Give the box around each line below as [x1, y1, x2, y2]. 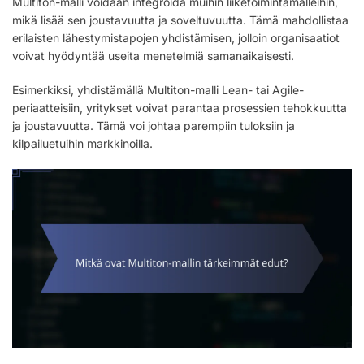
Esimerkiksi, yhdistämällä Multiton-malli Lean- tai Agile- [12, 83, 304, 97]
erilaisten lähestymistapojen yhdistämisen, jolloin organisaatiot [12, 31, 340, 45]
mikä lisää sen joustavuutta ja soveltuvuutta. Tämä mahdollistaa [12, 13, 349, 28]
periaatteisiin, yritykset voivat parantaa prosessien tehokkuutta [12, 101, 347, 115]
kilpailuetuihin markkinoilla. [12, 136, 153, 151]
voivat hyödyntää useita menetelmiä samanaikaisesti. [12, 49, 294, 63]
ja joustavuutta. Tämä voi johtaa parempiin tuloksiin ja [12, 119, 295, 133]
